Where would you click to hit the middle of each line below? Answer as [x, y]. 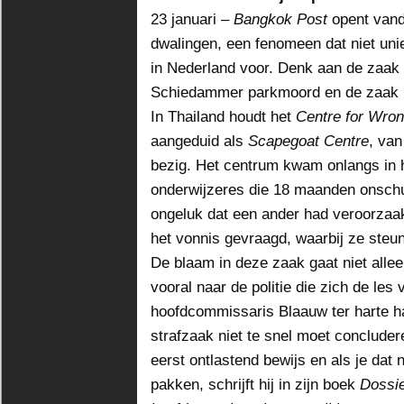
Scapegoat [284, 141]
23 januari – [192, 19]
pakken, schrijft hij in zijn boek [255, 384]
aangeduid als [199, 141]
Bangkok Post [280, 19]
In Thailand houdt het [223, 116]
